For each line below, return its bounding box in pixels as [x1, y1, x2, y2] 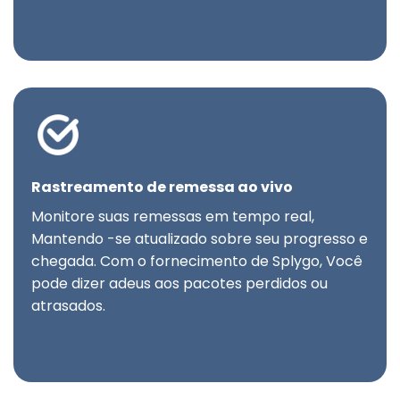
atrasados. [31, 296, 105, 317]
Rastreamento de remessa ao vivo [31, 177, 293, 198]
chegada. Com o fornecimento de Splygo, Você [31, 251, 362, 272]
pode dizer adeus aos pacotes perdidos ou [31, 273, 328, 295]
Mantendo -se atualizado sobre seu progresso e [31, 229, 368, 250]
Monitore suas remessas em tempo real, [31, 206, 314, 228]
